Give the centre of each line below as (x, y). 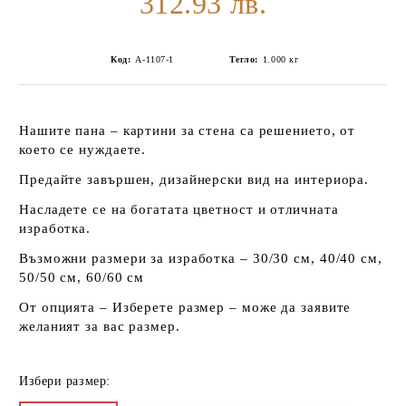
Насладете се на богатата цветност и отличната (179, 209)
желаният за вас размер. (100, 326)
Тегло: (243, 59)
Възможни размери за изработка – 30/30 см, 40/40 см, (201, 258)
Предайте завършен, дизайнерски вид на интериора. (194, 179)
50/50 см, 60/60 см (82, 277)
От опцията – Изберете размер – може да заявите (185, 307)
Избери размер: (65, 381)
